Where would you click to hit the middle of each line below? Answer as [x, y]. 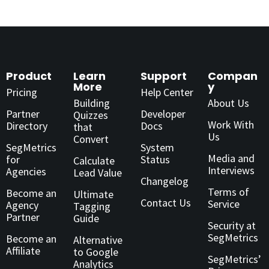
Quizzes [91, 115]
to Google [96, 252]
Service [224, 204]
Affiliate [23, 251]
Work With [231, 125]
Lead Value [98, 173]
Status [155, 160]
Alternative [98, 240]
